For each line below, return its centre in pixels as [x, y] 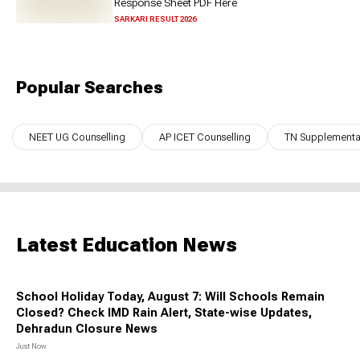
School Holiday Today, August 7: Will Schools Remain [170, 297]
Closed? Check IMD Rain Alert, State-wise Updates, [164, 313]
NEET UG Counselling [77, 137]
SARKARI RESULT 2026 [155, 19]
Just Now [31, 347]
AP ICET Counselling [205, 137]
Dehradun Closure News [87, 329]
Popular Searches [90, 88]
